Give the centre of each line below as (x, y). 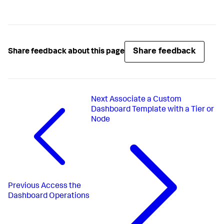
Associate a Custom (146, 100)
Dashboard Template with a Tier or (153, 110)
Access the (61, 187)
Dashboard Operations (49, 197)
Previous (24, 187)
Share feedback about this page (66, 52)
